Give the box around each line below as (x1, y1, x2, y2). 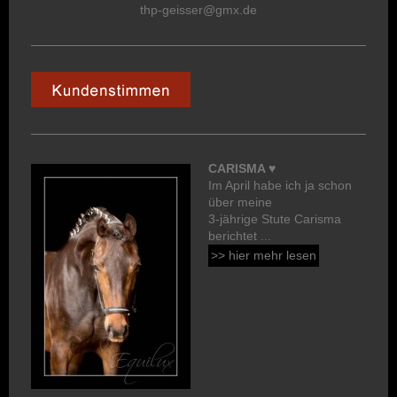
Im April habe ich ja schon (208, 177, 352, 192)
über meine (208, 194, 272, 209)
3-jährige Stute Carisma (208, 211, 341, 226)
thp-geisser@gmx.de (140, 2, 257, 17)
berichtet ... (208, 228, 271, 243)
